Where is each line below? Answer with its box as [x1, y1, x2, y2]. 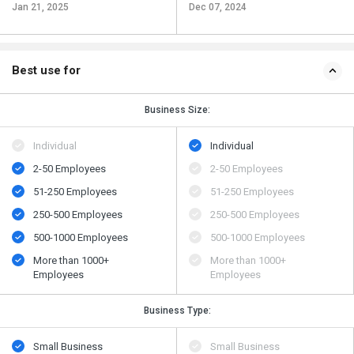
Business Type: [143, 305, 211, 317]
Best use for [12, 63, 81, 78]
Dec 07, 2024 [189, 2, 247, 13]
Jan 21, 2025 [12, 2, 69, 13]
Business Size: [144, 104, 210, 116]
